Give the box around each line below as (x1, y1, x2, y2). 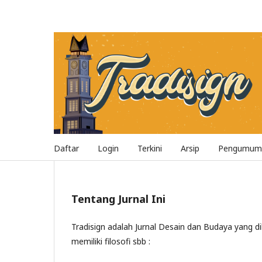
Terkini (137, 143, 162, 154)
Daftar (54, 143, 79, 154)
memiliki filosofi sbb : (71, 236, 150, 247)
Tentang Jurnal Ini (71, 192, 166, 206)
